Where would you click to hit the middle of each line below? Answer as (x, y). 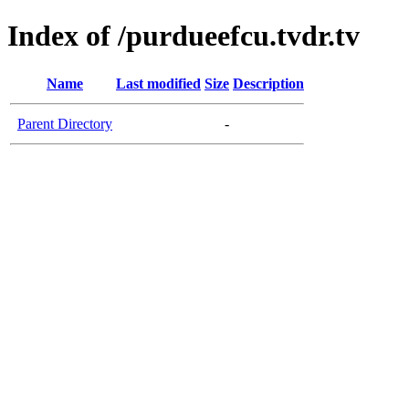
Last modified (158, 83)
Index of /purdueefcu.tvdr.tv (184, 36)
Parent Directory (65, 123)
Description (268, 83)
